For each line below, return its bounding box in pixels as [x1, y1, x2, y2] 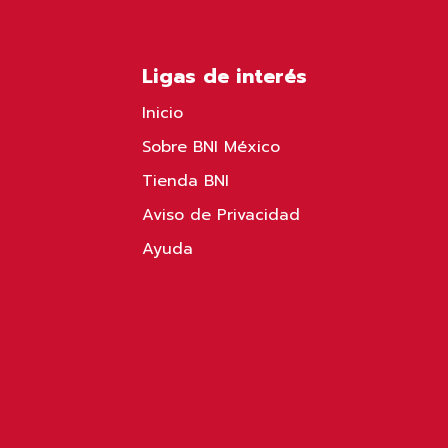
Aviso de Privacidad [141, 203, 300, 227]
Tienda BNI [141, 169, 229, 193]
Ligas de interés [141, 61, 307, 91]
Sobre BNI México [141, 135, 280, 159]
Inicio [141, 101, 183, 125]
